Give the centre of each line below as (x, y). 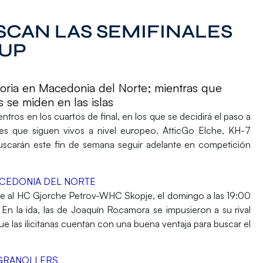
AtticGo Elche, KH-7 (207, 131)
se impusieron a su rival (200, 209)
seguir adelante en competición (184, 145)
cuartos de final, (88, 117)
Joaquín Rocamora (110, 209)
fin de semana (86, 145)
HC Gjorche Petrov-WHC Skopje (85, 195)
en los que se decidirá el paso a (187, 117)
